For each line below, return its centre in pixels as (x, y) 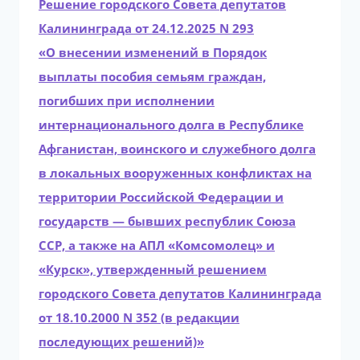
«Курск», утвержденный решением (153, 269)
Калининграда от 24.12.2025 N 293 (146, 28)
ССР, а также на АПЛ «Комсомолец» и (157, 245)
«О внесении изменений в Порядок (153, 52)
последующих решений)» (121, 342)
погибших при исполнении (127, 100)
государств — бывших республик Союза (167, 221)
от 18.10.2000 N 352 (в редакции (139, 317)
